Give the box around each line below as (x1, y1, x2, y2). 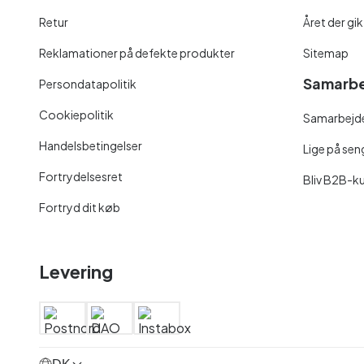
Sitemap (303, 45, 349, 60)
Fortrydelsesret (39, 168, 123, 184)
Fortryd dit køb (39, 199, 120, 214)
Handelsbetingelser (39, 137, 142, 153)
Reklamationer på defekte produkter (39, 45, 235, 60)
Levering (39, 259, 113, 283)
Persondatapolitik (39, 76, 136, 91)
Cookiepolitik (39, 106, 114, 122)
